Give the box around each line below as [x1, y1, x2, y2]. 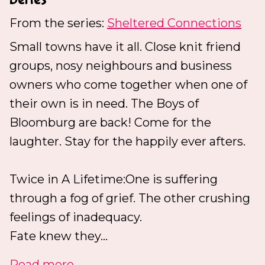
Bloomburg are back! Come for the [9, 115, 211, 130]
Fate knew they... [9, 228, 108, 243]
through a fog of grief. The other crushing [9, 190, 250, 205]
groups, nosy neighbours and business [9, 58, 232, 73]
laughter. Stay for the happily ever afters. [9, 134, 245, 148]
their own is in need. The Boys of [9, 96, 199, 111]
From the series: [9, 15, 107, 30]
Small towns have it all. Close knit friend [9, 39, 241, 54]
